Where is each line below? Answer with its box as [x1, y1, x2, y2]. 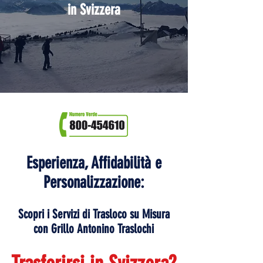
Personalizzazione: [43, 173, 144, 192]
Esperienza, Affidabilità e [26, 153, 161, 173]
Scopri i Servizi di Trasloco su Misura [18, 207, 170, 221]
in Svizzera [68, 1, 120, 18]
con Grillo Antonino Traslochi [33, 221, 154, 236]
